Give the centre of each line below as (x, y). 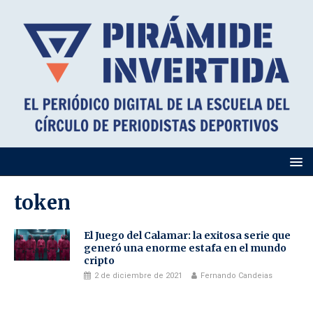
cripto (99, 261)
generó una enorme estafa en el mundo (185, 248)
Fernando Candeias (236, 276)
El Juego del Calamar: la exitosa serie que (187, 235)
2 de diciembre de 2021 (138, 276)
